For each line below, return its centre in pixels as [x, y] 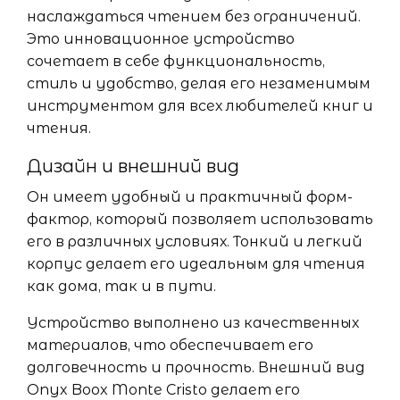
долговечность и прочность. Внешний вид [196, 367]
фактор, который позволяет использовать [200, 219]
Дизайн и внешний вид [133, 166]
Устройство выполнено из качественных [193, 323]
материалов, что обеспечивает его [170, 345]
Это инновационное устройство [161, 39]
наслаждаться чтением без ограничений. [194, 17]
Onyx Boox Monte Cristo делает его [163, 390]
